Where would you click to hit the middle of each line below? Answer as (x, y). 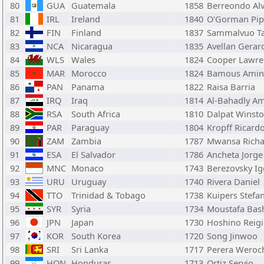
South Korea (96, 236)
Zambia (86, 141)
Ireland (86, 19)
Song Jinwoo (232, 236)
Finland (86, 32)
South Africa (96, 114)
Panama (88, 87)
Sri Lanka (90, 249)
